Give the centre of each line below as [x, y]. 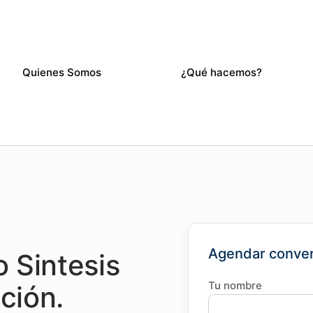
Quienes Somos [62, 72]
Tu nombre [235, 285]
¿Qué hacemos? [221, 72]
